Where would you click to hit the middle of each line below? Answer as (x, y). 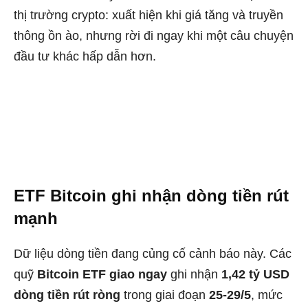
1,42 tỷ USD (255, 275)
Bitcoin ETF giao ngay (102, 275)
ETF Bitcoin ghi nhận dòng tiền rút (151, 196)
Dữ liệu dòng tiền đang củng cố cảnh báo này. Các (153, 254)
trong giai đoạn (165, 295)
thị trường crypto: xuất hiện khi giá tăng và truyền (148, 15)
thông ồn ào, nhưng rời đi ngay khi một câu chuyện (154, 36)
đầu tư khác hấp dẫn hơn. (85, 56)
